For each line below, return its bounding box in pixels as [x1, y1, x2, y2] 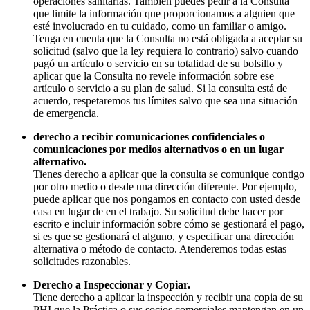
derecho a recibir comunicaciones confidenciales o [33, 131, 265, 143]
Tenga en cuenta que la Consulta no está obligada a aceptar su [33, 33, 302, 45]
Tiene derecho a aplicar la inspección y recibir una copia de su [33, 291, 303, 304]
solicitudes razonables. [33, 255, 131, 268]
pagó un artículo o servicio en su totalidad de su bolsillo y [33, 57, 283, 70]
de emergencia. [33, 107, 99, 120]
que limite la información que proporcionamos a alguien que [33, 8, 295, 20]
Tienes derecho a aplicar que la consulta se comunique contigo [33, 168, 304, 181]
